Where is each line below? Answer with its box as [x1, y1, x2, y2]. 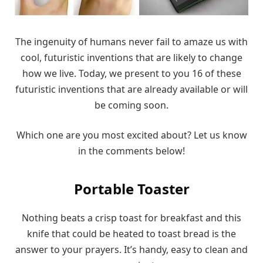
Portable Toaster [73, 178, 190, 198]
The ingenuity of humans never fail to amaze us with [15, 35, 248, 48]
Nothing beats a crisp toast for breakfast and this [22, 211, 241, 224]
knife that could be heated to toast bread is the [27, 227, 236, 240]
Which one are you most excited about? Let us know [16, 129, 247, 142]
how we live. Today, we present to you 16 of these [22, 66, 241, 80]
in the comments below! [78, 144, 185, 158]
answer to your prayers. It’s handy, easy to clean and [15, 242, 248, 256]
